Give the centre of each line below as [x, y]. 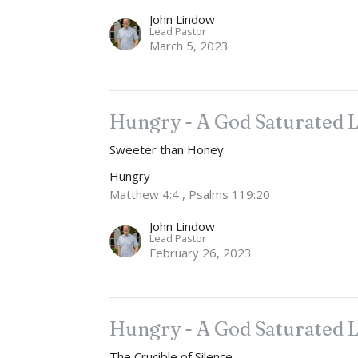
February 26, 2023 [201, 253]
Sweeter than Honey [167, 150]
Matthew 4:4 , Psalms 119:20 [190, 195]
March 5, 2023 [189, 46]
